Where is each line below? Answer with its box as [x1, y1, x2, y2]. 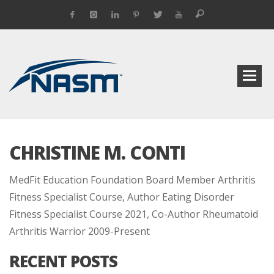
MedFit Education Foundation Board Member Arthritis [9, 173, 256, 187]
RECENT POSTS [9, 250, 117, 272]
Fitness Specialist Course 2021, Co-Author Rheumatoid [9, 207, 258, 221]
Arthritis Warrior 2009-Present [9, 224, 150, 238]
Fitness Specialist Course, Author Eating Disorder [9, 190, 234, 204]
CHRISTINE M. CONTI [9, 140, 185, 165]
